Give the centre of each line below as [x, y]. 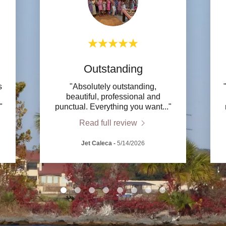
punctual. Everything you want [108, 107]
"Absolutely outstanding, [113, 87]
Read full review [108, 123]
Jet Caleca [97, 144]
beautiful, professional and [113, 97]
